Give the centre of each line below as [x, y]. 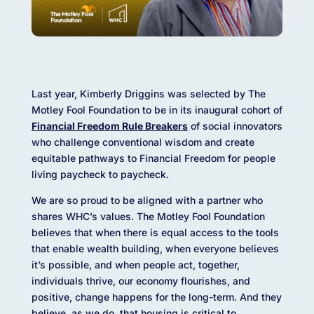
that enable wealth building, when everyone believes [155, 249]
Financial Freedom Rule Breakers [109, 126]
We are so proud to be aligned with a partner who [147, 200]
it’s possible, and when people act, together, [135, 265]
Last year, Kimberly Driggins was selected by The [148, 94]
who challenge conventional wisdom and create [143, 142]
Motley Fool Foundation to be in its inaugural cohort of [157, 110]
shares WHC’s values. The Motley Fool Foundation [148, 217]
